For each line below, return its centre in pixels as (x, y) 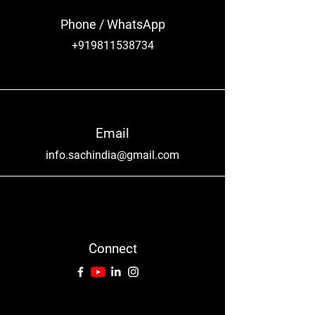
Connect (112, 249)
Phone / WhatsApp (112, 25)
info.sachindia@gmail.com (112, 155)
